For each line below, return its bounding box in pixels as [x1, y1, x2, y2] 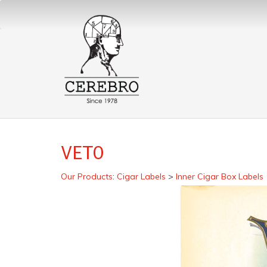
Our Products [61, 171, 113, 182]
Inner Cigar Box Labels [176, 171, 263, 182]
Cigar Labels [117, 171, 166, 182]
